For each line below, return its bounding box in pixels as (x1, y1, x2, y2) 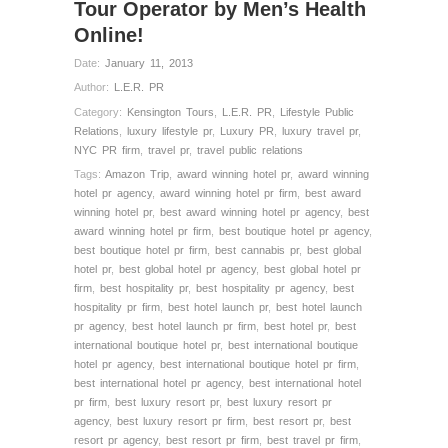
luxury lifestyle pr (127, 124, 212, 137)
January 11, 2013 (105, 56, 193, 69)
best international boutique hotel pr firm (160, 358, 356, 371)
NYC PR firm (74, 143, 140, 156)
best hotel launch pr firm (132, 320, 256, 333)
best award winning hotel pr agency (160, 206, 340, 219)
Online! (74, 23, 144, 46)
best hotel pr (264, 320, 327, 333)
